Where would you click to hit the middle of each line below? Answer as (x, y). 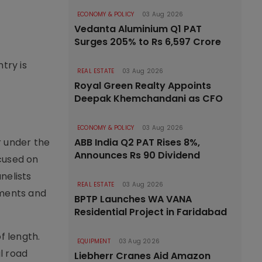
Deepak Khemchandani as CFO (149, 99)
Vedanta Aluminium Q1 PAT (138, 29)
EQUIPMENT (94, 241)
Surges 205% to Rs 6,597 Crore (148, 42)
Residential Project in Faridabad (151, 212)
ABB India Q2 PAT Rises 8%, (137, 142)
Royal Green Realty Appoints (143, 86)
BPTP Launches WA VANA (133, 199)
